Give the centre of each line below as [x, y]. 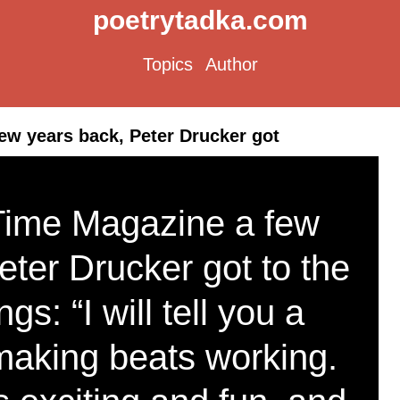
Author [231, 64]
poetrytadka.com [200, 20]
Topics [167, 64]
